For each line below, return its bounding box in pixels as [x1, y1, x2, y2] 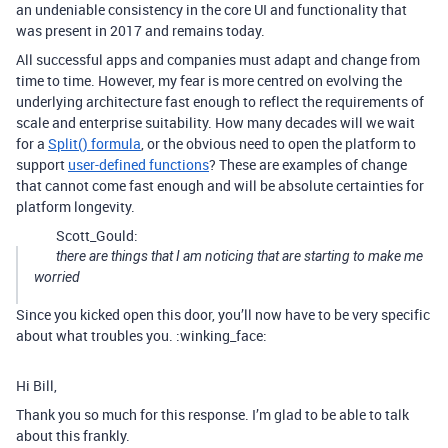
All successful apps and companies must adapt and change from [16, 50, 420, 69]
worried [34, 269, 80, 285]
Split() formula [48, 134, 141, 153]
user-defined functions [68, 155, 209, 174]
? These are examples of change [209, 155, 407, 174]
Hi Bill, [16, 376, 57, 395]
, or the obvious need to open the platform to [141, 134, 416, 153]
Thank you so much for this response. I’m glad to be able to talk [16, 405, 409, 424]
